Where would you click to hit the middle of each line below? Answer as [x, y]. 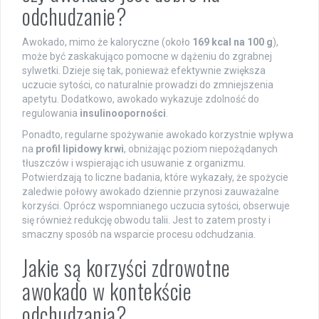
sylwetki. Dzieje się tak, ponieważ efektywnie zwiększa [144, 71]
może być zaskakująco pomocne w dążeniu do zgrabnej [147, 57]
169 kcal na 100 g [232, 42]
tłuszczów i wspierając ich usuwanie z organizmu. [134, 163]
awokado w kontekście [107, 291]
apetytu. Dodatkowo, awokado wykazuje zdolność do [141, 99]
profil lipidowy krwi [80, 149]
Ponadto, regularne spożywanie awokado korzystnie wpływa [158, 135]
